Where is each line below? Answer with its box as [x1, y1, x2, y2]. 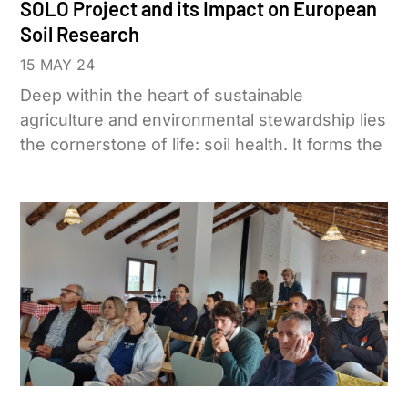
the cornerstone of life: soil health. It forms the [20, 135, 383, 155]
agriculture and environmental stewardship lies [20, 110, 387, 130]
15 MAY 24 [20, 56, 96, 75]
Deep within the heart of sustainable [20, 86, 304, 106]
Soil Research [20, 22, 140, 46]
